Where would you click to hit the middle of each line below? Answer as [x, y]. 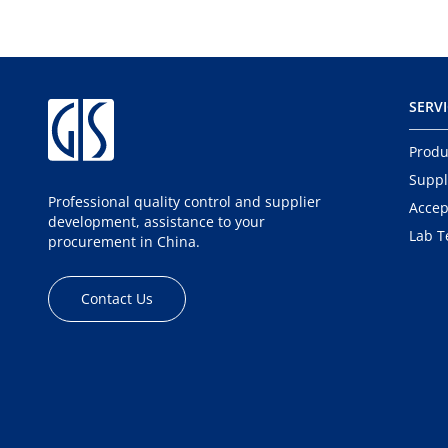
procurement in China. [124, 241]
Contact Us [117, 298]
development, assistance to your [156, 221]
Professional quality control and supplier [184, 201]
